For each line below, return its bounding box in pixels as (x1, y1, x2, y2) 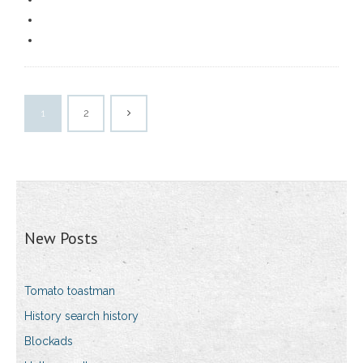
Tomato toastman (24, 284, 115, 298)
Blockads (24, 335, 73, 348)
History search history (24, 310, 139, 323)
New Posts (24, 228, 98, 250)
